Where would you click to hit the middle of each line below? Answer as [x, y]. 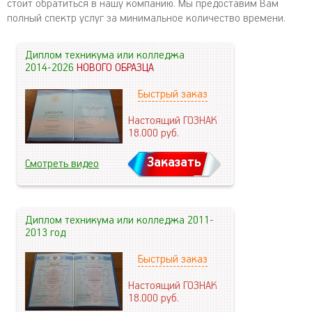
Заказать [174, 163]
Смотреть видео [62, 164]
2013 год [45, 233]
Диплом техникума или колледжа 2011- [119, 220]
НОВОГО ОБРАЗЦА [115, 68]
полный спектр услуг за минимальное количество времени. [146, 18]
